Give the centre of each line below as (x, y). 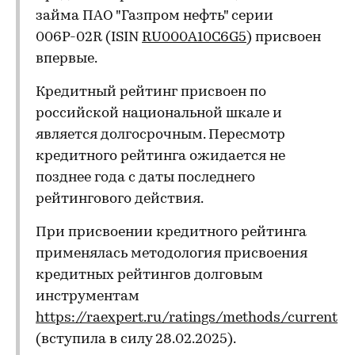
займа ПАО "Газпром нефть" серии (155, 16)
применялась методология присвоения (172, 254)
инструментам (88, 297)
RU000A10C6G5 (194, 38)
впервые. (68, 59)
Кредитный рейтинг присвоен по (151, 92)
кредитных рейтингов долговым (149, 275)
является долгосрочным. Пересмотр (160, 135)
